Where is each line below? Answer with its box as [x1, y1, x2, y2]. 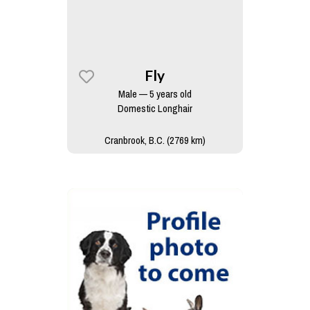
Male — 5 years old [118, 86, 192, 101]
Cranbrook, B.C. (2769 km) [104, 133, 206, 147]
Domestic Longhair [118, 101, 192, 116]
